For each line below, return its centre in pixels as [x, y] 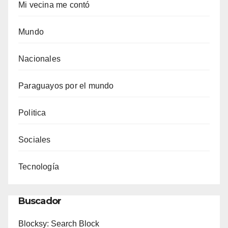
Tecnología [39, 166]
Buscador [40, 201]
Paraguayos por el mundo [66, 85]
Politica [32, 112]
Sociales [35, 139]
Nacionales [39, 59]
